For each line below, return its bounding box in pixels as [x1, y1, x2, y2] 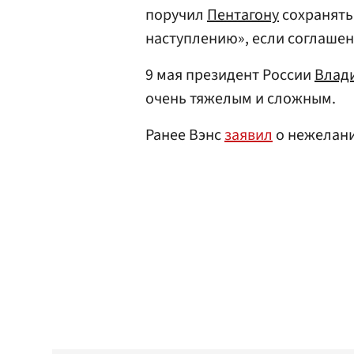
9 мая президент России [145, 64, 314, 86]
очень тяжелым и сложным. [145, 88, 336, 110]
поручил [145, 4, 207, 26]
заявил [224, 124, 273, 146]
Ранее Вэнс [145, 124, 224, 146]
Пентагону [207, 4, 279, 26]
